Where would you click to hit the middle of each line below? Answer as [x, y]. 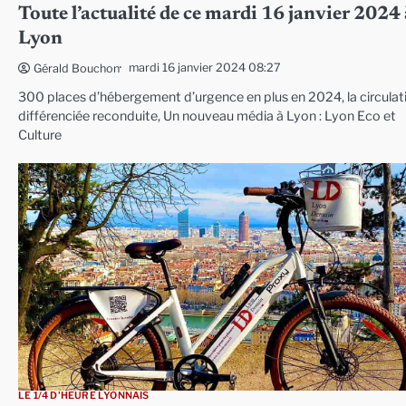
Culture [40, 135]
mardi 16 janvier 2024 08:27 [205, 68]
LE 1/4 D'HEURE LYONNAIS [84, 395]
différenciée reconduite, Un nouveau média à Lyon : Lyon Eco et [207, 116]
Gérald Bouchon [77, 68]
